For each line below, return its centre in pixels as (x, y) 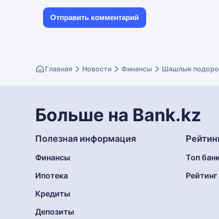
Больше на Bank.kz (118, 115)
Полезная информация (86, 139)
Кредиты (53, 194)
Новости (97, 69)
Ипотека (52, 175)
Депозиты (55, 212)
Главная (59, 69)
